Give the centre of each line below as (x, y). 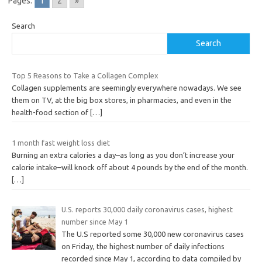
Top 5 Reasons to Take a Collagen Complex (85, 76)
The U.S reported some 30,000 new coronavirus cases (152, 234)
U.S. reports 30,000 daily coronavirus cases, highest (147, 210)
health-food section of (51, 113)
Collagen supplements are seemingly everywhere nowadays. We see (127, 88)
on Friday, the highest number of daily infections (143, 247)
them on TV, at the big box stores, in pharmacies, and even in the (122, 100)
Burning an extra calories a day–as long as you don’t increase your (123, 155)
